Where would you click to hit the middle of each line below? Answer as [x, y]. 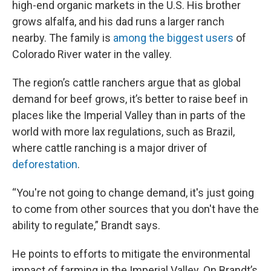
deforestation [45, 164]
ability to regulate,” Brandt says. [86, 225]
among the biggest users [173, 38]
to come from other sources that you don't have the [135, 209]
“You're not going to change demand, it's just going [133, 193]
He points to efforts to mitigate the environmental [131, 254]
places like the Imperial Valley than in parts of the [129, 115]
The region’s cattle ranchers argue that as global [126, 83]
